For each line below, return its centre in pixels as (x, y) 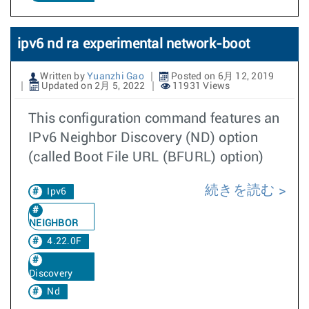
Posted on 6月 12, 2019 (221, 77)
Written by (62, 77)
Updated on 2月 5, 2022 (92, 86)
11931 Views (200, 86)
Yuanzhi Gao (116, 77)
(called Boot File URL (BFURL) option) (146, 157)
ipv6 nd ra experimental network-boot (133, 44)
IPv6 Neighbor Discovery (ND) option (143, 138)
